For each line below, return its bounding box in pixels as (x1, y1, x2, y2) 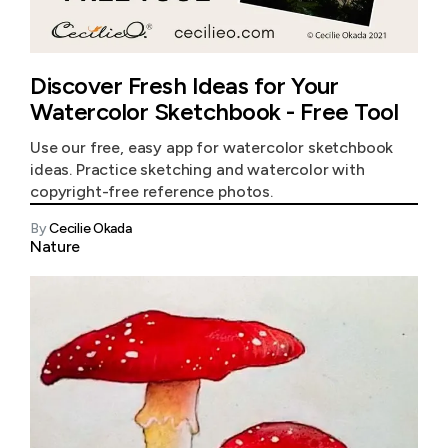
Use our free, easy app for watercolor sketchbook (30, 138, 394, 157)
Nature (30, 237, 81, 256)
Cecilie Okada (49, 220, 132, 237)
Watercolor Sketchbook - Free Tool (30, 97, 399, 126)
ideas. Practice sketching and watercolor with (30, 160, 365, 179)
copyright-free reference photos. (30, 182, 273, 201)
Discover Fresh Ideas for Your (30, 71, 339, 100)
